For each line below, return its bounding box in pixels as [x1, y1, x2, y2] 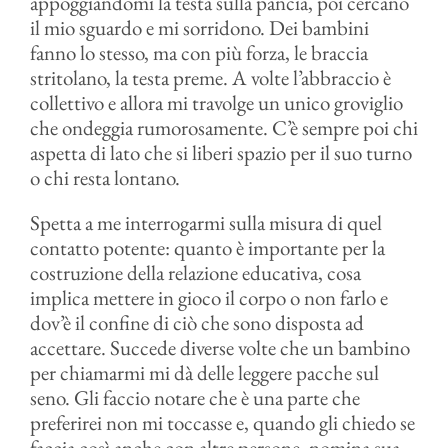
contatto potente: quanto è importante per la [29, 234, 385, 261]
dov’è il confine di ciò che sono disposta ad [29, 309, 364, 336]
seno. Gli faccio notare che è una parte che [29, 384, 360, 411]
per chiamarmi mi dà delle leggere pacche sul [29, 359, 379, 386]
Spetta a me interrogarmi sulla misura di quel [29, 209, 382, 236]
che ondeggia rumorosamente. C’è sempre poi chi [29, 114, 418, 141]
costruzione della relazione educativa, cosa [29, 259, 361, 286]
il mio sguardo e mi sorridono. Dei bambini [29, 14, 369, 41]
